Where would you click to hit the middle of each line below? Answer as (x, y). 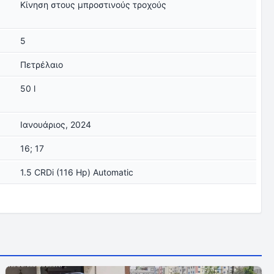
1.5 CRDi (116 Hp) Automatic (77, 172)
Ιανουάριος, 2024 (56, 124)
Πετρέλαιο (42, 65)
